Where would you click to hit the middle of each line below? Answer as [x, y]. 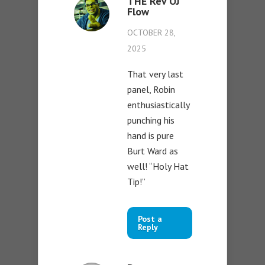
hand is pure [151, 135]
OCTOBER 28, [151, 32]
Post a [150, 219]
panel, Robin [151, 89]
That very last [155, 74]
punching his [151, 120]
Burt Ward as [153, 151]
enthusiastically [158, 104]
